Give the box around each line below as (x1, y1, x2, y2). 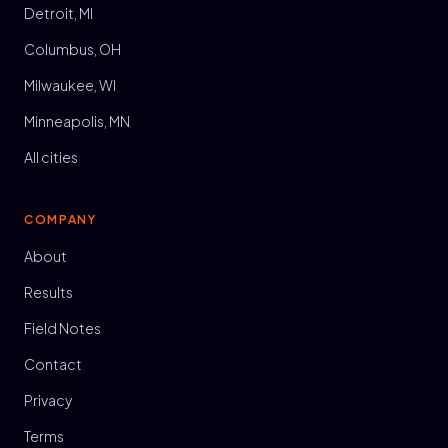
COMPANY (24, 212, 97, 227)
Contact (24, 355, 82, 373)
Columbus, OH (24, 40, 121, 58)
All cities (24, 148, 78, 166)
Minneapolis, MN (24, 112, 130, 130)
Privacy (24, 391, 72, 409)
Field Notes (24, 319, 101, 337)
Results (24, 283, 73, 301)
